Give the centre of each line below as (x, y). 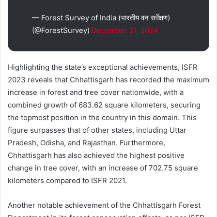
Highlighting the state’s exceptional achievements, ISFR (103, 67)
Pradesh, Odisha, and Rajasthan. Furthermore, (86, 142)
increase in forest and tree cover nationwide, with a (96, 92)
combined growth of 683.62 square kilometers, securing (104, 105)
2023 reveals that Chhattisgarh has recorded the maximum (108, 79)
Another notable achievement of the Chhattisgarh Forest (104, 205)
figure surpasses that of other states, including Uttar (97, 130)
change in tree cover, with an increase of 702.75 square (103, 168)
